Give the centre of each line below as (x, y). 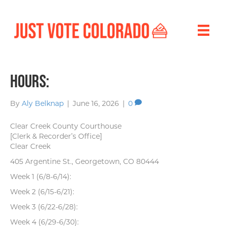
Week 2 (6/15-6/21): (42, 192)
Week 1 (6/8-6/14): (41, 177)
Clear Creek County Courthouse (66, 126)
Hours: (30, 81)
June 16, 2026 (96, 104)
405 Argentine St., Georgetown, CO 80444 (84, 162)
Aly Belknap (43, 104)
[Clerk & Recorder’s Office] (56, 136)
